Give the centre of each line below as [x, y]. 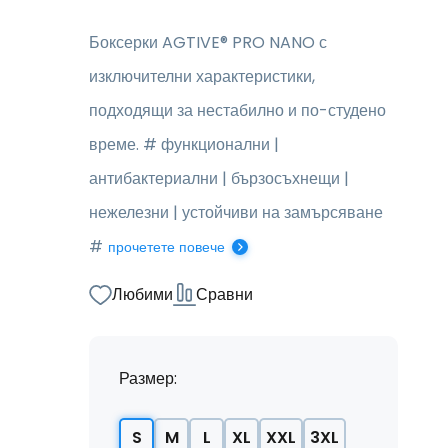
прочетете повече [166, 247]
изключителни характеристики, [202, 76]
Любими [142, 294]
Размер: [148, 378]
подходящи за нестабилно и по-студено [237, 110]
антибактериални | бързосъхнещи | [219, 178]
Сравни [224, 294]
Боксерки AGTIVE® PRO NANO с [208, 42]
